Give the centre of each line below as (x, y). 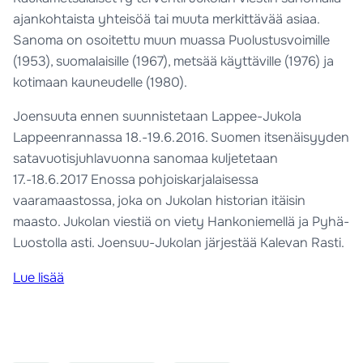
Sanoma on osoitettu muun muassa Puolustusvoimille (172, 41)
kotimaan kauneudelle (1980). (100, 83)
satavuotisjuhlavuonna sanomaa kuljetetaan (146, 159)
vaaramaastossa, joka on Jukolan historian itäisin (160, 201)
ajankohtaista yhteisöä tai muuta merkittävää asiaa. (169, 19)
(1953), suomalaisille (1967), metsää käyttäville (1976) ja (174, 62)
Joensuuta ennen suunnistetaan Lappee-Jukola (158, 117)
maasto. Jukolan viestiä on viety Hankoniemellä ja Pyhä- (181, 222)
